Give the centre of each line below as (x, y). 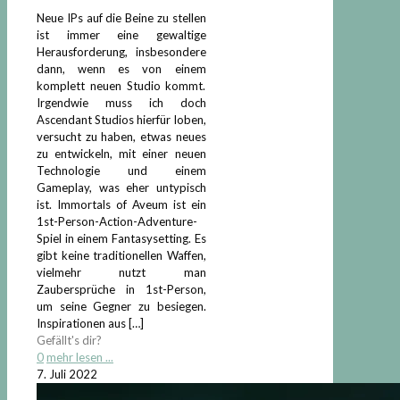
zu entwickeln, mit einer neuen (121, 154)
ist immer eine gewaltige (121, 35)
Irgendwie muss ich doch (121, 103)
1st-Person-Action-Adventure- (117, 222)
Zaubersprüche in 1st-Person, (121, 290)
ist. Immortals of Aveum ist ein (121, 205)
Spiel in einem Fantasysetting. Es (121, 239)
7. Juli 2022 (67, 375)
